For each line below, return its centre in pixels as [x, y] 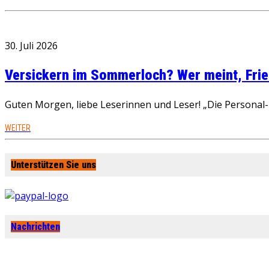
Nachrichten [35, 227]
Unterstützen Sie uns [53, 165]
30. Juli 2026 [31, 46]
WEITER [18, 128]
